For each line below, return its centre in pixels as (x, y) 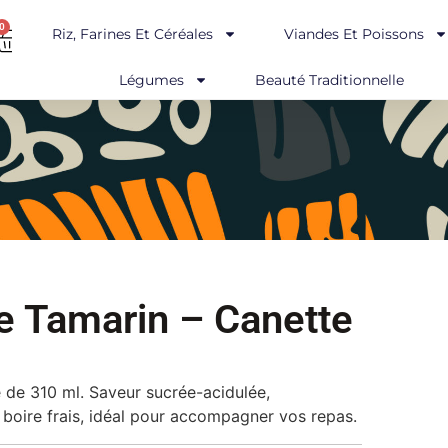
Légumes (152, 80)
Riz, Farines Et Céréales (132, 34)
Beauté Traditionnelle (330, 80)
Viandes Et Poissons (353, 34)
